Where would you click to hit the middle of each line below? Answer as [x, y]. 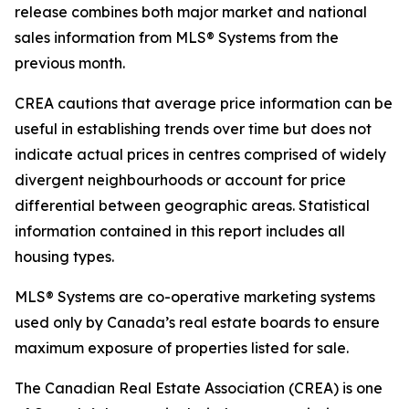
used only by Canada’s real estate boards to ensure [197, 322]
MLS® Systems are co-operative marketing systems [195, 297]
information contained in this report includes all [180, 231]
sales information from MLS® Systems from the [177, 37]
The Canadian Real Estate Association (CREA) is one [199, 388]
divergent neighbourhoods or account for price [180, 180]
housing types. [64, 257]
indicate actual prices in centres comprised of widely [200, 154]
